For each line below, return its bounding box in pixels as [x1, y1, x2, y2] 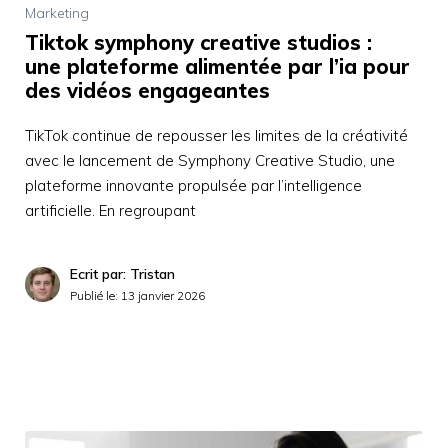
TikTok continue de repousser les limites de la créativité [25, 125, 408, 145]
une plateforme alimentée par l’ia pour [25, 53, 410, 79]
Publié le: [70, 287, 121, 303]
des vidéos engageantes [25, 77, 270, 103]
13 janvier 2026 [121, 287, 205, 303]
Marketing [25, 3, 89, 22]
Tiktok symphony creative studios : [25, 29, 372, 55]
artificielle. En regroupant [25, 200, 196, 220]
